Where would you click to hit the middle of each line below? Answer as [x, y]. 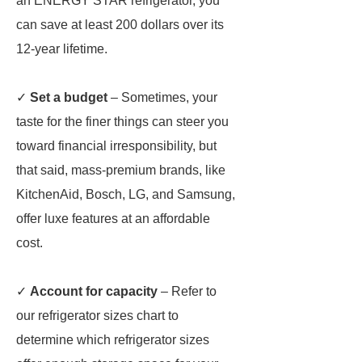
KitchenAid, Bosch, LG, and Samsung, [126, 194]
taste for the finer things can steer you [122, 122]
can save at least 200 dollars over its [120, 25]
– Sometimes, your [162, 97]
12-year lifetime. [62, 49]
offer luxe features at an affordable [113, 219]
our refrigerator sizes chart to [97, 316]
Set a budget [69, 97]
